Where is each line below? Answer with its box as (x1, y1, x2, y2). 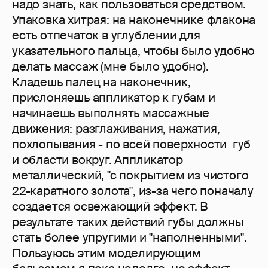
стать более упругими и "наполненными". (12, 230, 247, 246)
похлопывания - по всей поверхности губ (12, 136, 251, 153)
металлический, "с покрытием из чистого (12, 167, 249, 184)
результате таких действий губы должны (12, 214, 244, 230)
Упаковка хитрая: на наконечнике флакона (12, 12, 256, 28)
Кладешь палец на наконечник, (12, 74, 191, 90)
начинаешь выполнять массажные (12, 105, 210, 121)
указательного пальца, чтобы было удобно (12, 43, 255, 59)
